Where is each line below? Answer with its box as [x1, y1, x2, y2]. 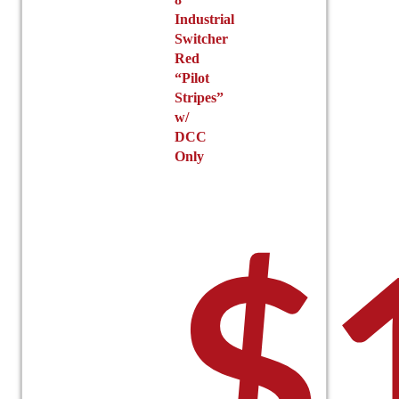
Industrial [174, 11, 234, 27]
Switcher [174, 30, 228, 46]
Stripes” [174, 89, 224, 105]
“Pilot [174, 69, 209, 85]
